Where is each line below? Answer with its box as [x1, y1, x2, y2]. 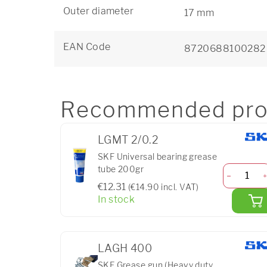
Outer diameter [63, 5, 134, 17]
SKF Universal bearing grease [97, 151, 218, 162]
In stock [97, 194, 135, 205]
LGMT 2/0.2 [97, 133, 159, 146]
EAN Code [63, 41, 111, 52]
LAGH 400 [97, 241, 153, 254]
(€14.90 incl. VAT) [128, 182, 199, 192]
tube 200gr [97, 164, 144, 174]
